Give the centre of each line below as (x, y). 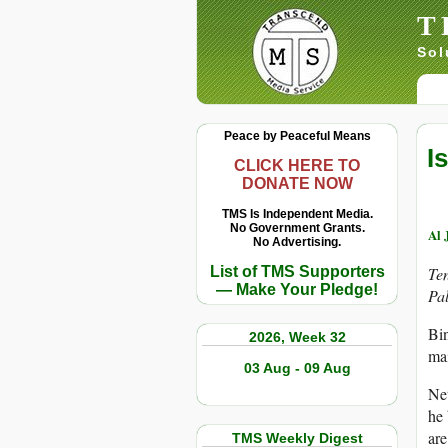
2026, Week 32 (297, 337)
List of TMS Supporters (297, 271)
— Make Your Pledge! (297, 289)
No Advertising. (297, 242)
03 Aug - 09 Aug (297, 368)
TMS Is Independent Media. (297, 214)
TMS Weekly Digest (297, 438)
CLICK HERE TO (297, 165)
